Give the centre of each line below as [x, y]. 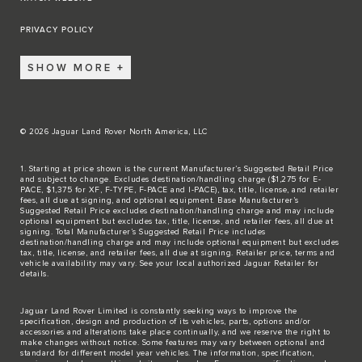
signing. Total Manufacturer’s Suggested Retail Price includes [143, 232]
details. [34, 274]
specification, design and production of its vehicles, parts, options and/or [166, 322]
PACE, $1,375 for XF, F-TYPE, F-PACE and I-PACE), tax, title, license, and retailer [179, 190]
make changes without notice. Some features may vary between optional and [173, 343]
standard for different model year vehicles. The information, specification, [167, 354]
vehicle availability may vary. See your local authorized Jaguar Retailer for [169, 264]
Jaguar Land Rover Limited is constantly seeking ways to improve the [159, 311]
